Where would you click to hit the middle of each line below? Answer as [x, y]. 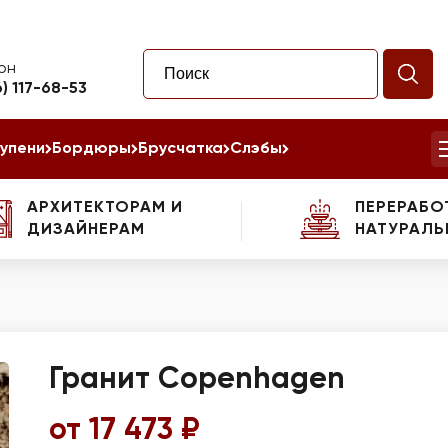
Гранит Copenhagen [197, 380]
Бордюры [91, 149]
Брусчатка [180, 149]
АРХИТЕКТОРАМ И [104, 208]
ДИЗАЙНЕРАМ [85, 230]
